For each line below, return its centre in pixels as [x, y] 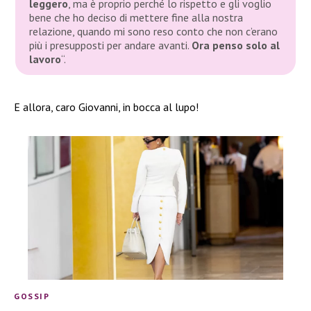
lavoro [45, 59]
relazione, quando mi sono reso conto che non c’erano [154, 32]
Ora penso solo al [236, 45]
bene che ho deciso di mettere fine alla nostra [136, 18]
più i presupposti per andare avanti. [111, 45]
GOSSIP [32, 296]
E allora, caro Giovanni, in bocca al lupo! [106, 107]
